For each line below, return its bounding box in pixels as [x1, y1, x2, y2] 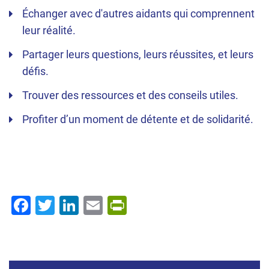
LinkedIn [79, 192, 151, 216]
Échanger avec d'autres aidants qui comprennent [22, 7, 255, 20]
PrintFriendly [127, 192, 235, 216]
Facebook [31, 192, 113, 216]
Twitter [55, 192, 113, 216]
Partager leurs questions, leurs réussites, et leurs [22, 48, 253, 61]
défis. [22, 65, 49, 78]
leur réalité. [22, 24, 76, 37]
